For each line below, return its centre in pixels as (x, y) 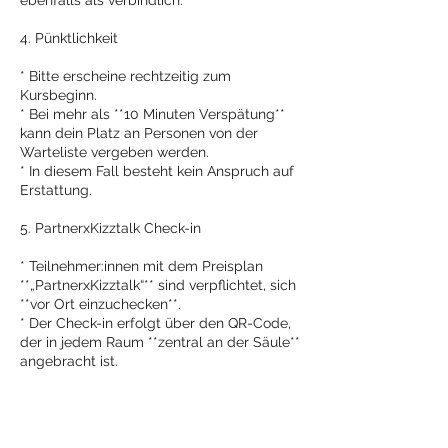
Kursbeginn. (58, 95)
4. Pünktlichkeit (69, 38)
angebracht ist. (69, 361)
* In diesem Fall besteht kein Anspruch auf (157, 171)
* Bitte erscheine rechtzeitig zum (125, 76)
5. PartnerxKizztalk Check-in (110, 228)
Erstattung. (56, 190)
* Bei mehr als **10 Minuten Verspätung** (152, 114)
